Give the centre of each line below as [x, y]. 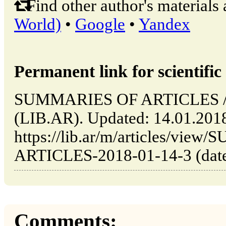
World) [38, 24]
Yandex [164, 24]
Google [100, 24]
